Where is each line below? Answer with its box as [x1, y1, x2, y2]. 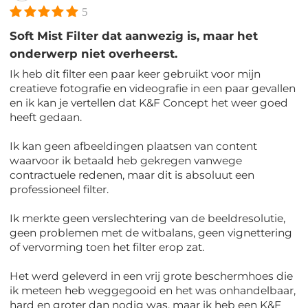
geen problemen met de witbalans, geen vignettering [10, 226, 293, 240]
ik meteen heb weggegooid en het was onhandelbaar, [10, 284, 296, 298]
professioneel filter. [10, 183, 109, 197]
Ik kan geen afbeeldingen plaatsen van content [10, 140, 258, 153]
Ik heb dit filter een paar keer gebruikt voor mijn [10, 67, 261, 81]
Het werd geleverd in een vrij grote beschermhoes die [10, 269, 294, 283]
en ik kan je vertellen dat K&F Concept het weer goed [10, 96, 289, 110]
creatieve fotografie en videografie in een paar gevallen [10, 82, 296, 96]
